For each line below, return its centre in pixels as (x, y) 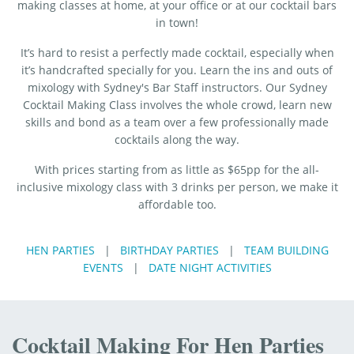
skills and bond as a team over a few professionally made (177, 122)
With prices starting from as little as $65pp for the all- (177, 170)
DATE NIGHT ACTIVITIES (210, 268)
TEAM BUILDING (286, 250)
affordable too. (177, 205)
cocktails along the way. (177, 140)
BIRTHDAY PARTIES (169, 250)
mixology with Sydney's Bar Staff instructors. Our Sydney (177, 88)
